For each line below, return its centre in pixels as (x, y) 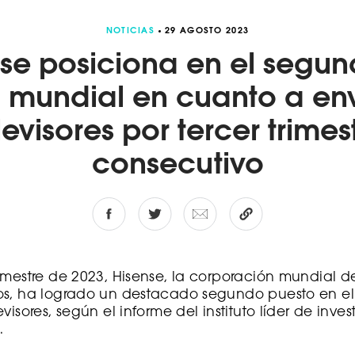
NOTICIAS (130, 31)
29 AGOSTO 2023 (207, 31)
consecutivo (177, 166)
